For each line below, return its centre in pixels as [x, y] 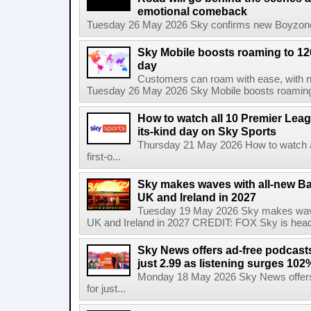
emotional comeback [192, 11]
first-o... [104, 157]
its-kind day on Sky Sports [207, 131]
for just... [106, 289]
